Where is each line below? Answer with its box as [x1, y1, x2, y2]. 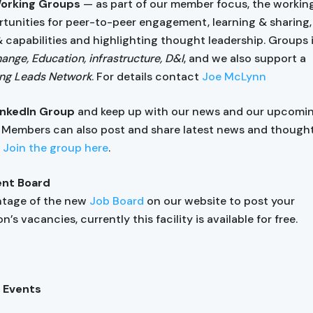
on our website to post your [144, 194, 295, 208]
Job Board [89, 194, 144, 208]
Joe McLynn [202, 69, 266, 84]
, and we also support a [184, 51, 306, 66]
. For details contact [92, 69, 202, 84]
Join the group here [3, 140, 108, 155]
